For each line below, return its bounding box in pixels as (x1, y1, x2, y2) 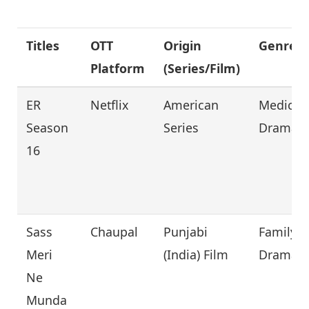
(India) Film (163, 246, 229, 263)
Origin (163, 37, 202, 54)
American (163, 97, 219, 114)
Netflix (90, 97, 129, 114)
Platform (90, 60, 146, 77)
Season (26, 119, 69, 137)
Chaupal (90, 223, 139, 241)
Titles (26, 37, 60, 54)
